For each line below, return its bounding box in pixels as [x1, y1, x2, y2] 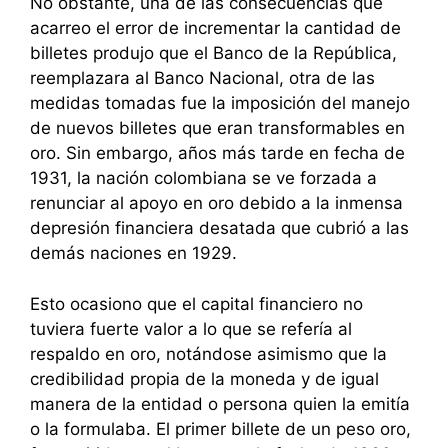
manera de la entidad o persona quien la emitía [30, 393, 410, 414]
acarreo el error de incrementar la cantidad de [30, 18, 401, 39]
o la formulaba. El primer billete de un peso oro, [30, 418, 411, 439]
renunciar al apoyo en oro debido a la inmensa [30, 193, 403, 214]
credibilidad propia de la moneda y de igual [30, 368, 379, 389]
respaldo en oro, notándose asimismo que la [30, 343, 387, 364]
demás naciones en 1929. [30, 243, 237, 264]
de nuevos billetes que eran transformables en [30, 118, 405, 139]
